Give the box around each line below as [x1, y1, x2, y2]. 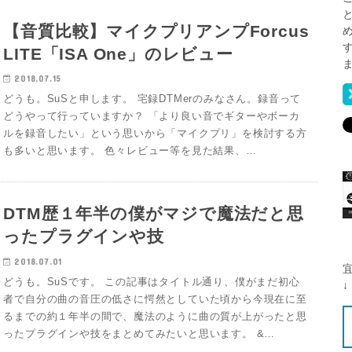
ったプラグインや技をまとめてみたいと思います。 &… [3, 327, 276, 339]
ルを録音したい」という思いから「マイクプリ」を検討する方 [3, 127, 307, 140]
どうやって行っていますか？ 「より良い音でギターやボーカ [3, 110, 300, 123]
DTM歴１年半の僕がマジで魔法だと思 [3, 204, 304, 223]
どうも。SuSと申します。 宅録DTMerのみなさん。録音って [3, 93, 302, 105]
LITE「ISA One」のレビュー [3, 45, 233, 64]
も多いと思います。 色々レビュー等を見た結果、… [3, 145, 257, 157]
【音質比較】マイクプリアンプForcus [3, 22, 310, 41]
